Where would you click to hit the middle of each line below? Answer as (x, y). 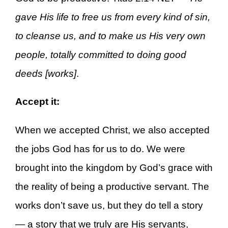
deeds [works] (46, 73)
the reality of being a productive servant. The (112, 187)
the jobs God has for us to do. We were (100, 149)
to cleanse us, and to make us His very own (110, 36)
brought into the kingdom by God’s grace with (114, 168)
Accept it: (37, 102)
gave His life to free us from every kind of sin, (113, 17)
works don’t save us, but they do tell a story (109, 206)
